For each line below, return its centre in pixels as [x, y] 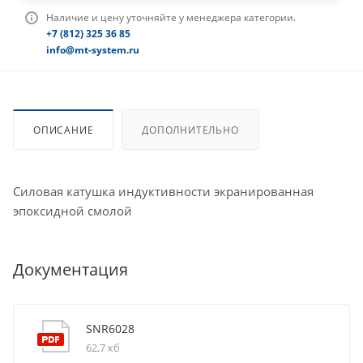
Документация [70, 269]
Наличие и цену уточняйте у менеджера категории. [171, 18]
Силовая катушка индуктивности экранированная [163, 191]
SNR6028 [110, 328]
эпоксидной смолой [73, 211]
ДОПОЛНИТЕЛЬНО [190, 130]
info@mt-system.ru [93, 50]
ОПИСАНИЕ [64, 130]
